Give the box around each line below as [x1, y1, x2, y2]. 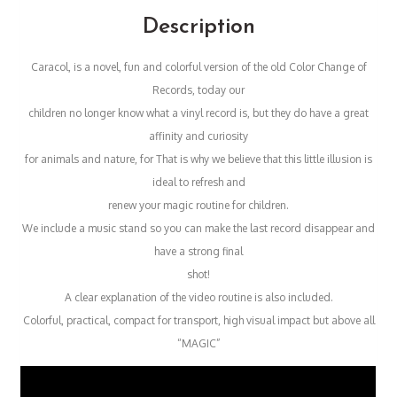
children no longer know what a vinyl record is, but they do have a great [28, 105, 369, 120]
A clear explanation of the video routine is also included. [64, 290, 333, 304]
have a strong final [154, 244, 243, 258]
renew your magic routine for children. [108, 198, 289, 212]
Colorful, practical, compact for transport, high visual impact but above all [22, 313, 375, 327]
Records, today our [152, 82, 245, 97]
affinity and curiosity [149, 128, 248, 143]
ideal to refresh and [152, 175, 245, 189]
